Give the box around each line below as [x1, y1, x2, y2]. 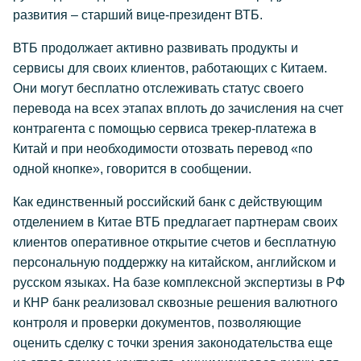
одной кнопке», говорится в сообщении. [13, 162, 251, 176]
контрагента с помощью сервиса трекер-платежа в [13, 122, 317, 135]
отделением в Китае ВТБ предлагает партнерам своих [13, 215, 338, 229]
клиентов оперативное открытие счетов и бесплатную [13, 235, 336, 249]
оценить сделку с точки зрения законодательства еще [13, 336, 333, 350]
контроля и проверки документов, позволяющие [13, 316, 301, 330]
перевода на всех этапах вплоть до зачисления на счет [13, 102, 343, 115]
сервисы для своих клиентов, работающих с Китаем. [13, 61, 327, 75]
